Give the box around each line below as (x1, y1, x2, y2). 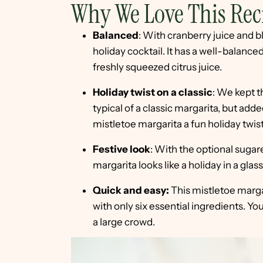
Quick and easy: (93, 184, 171, 197)
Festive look (93, 143, 150, 156)
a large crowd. (93, 216, 155, 228)
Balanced (93, 29, 139, 42)
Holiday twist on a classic (93, 86, 213, 99)
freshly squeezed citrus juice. (93, 61, 222, 73)
